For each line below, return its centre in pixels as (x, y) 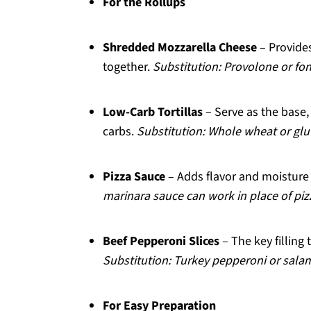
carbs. (120, 132)
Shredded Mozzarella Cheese (180, 48)
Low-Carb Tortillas (153, 112)
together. (128, 67)
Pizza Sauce (134, 177)
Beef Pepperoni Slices (161, 241)
